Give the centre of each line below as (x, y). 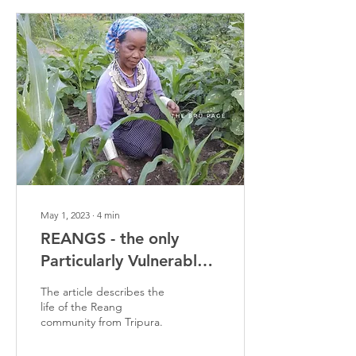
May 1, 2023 (65, 215)
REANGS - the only (110, 238)
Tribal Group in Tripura (124, 283)
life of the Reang (81, 307)
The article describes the (103, 292)
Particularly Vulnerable (123, 261)
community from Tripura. (102, 322)
